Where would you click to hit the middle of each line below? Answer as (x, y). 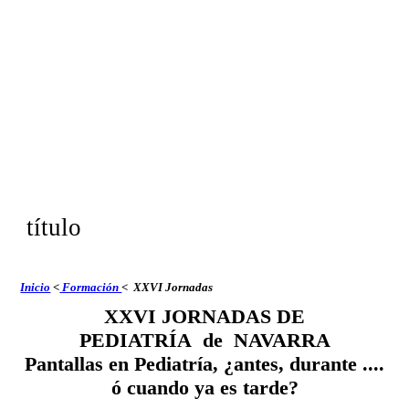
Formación (91, 287)
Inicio (36, 287)
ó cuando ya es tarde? (204, 388)
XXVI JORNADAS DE (204, 317)
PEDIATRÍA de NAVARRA (204, 341)
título (54, 227)
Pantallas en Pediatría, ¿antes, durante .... (204, 364)
